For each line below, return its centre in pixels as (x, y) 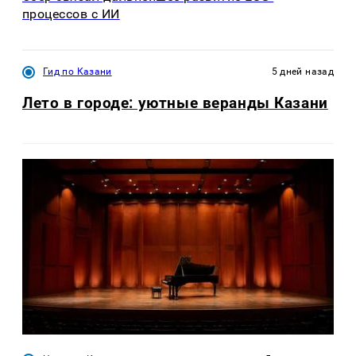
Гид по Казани (77, 71)
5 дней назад (302, 71)
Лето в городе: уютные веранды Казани (175, 103)
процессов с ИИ (71, 14)
